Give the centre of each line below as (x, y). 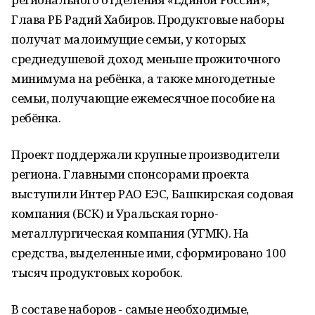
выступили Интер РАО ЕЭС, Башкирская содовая (153, 194)
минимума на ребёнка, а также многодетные (143, 78)
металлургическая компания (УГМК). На (130, 233)
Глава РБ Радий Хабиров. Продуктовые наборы (148, 19)
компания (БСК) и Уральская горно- (115, 213)
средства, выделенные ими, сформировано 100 (149, 253)
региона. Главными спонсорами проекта (130, 174)
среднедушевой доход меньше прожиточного (146, 59)
